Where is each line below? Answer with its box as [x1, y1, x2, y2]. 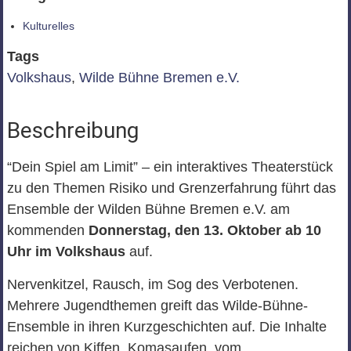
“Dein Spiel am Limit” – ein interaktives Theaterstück [6, 159, 333, 175]
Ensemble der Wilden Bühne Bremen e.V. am [6, 201, 290, 218]
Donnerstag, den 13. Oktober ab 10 [88, 223, 321, 239]
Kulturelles [22, 20, 74, 33]
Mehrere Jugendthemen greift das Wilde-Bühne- [6, 298, 308, 314]
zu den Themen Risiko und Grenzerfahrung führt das [6, 180, 336, 197]
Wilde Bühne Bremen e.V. [78, 70, 240, 86]
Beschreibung [6, 118, 139, 144]
